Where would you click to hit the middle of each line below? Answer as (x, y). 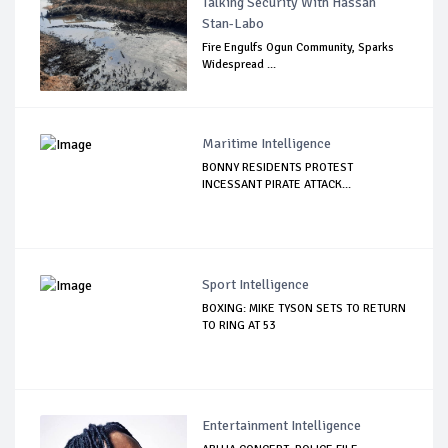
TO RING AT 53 (239, 325)
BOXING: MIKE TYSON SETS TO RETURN (304, 308)
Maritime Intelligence (267, 143)
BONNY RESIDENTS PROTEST (278, 167)
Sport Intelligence (256, 284)
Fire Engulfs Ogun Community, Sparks (298, 47)
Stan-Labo (233, 23)
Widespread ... (239, 64)
